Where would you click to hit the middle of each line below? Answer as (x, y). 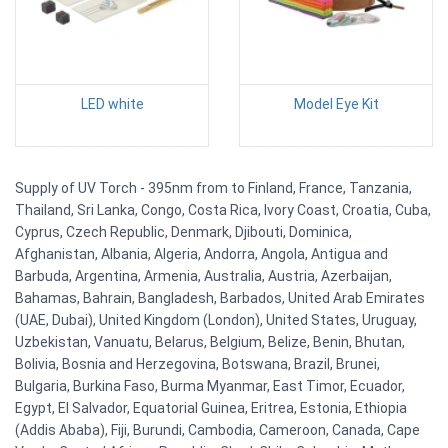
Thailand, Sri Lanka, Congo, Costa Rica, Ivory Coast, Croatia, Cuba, (223, 210)
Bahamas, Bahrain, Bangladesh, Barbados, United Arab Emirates (220, 298)
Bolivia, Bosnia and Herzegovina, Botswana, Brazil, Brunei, (197, 364)
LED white (112, 104)
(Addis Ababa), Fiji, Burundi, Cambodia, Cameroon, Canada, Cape (217, 430)
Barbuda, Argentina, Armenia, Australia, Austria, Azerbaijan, (203, 276)
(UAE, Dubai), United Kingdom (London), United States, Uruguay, (216, 320)
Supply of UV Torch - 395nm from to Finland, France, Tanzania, (213, 188)
